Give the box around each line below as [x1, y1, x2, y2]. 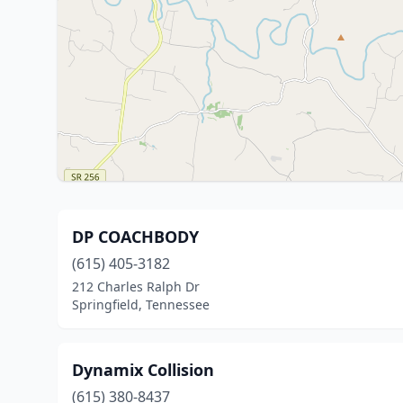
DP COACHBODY [72, 226, 199, 247]
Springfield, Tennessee [72, 296, 210, 313]
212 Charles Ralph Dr [72, 278, 200, 295]
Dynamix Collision [72, 359, 214, 381]
